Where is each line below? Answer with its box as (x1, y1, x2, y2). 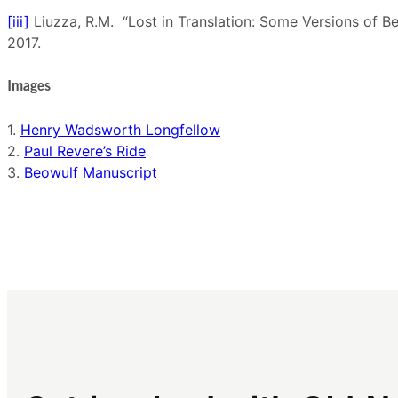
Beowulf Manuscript (24, 163, 157, 181)
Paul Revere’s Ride (24, 142, 146, 160)
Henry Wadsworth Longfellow (20, 121, 220, 139)
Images (7, 80, 55, 93)
